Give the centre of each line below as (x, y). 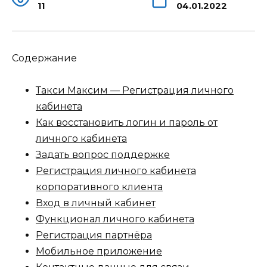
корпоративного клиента (99, 187)
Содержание (44, 58)
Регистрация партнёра (94, 235)
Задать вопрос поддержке (103, 155)
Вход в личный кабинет (96, 203)
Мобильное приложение (99, 252)
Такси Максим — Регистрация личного (135, 91)
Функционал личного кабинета (115, 219)
